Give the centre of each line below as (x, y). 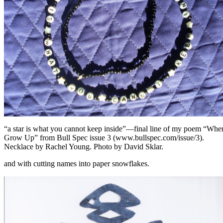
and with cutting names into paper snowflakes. (77, 164)
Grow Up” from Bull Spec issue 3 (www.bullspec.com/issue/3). (104, 138)
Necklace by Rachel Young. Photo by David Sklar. (84, 147)
